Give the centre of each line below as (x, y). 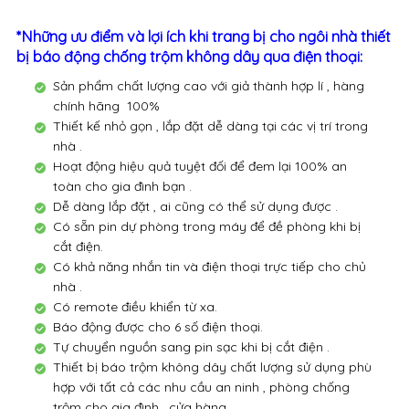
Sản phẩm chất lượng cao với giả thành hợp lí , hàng (208, 86)
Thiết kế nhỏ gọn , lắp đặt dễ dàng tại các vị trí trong (210, 126)
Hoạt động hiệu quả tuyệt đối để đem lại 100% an (199, 166)
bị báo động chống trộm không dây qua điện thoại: (189, 57)
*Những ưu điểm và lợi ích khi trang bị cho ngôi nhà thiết (203, 37)
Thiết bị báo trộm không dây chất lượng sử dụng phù (212, 367)
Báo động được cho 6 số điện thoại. (157, 327)
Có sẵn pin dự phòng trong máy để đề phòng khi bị (206, 226)
